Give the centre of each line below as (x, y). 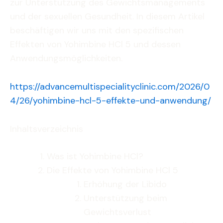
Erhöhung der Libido (125, 184)
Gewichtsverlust (117, 212)
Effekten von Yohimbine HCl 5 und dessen (95, 44)
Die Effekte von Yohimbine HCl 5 (112, 170)
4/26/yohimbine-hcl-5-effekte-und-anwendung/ (111, 100)
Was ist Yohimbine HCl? (95, 156)
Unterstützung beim (125, 198)
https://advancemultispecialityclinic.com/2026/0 (110, 86)
